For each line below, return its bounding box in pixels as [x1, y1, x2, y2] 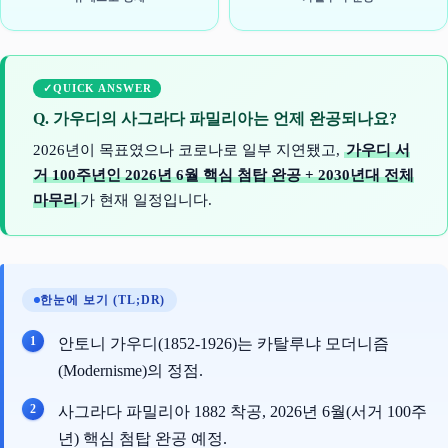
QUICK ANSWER [52, 82, 152, 94]
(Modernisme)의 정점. [58, 362, 203, 379]
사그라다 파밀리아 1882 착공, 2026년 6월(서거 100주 [58, 403, 427, 420]
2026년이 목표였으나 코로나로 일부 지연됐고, [33, 142, 344, 158]
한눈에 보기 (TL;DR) [40, 293, 166, 307]
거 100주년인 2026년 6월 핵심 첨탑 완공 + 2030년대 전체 [33, 167, 414, 183]
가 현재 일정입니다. [80, 192, 212, 208]
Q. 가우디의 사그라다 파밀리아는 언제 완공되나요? [33, 110, 397, 127]
